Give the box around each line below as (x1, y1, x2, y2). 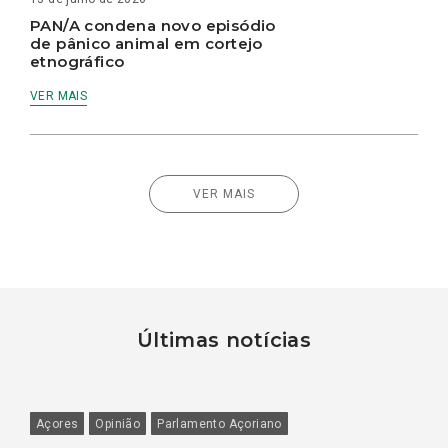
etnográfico (30, 52, 125, 72)
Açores (36, 417, 79, 432)
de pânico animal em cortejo (30, 34, 263, 54)
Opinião (95, 417, 141, 432)
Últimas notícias (136, 328, 312, 353)
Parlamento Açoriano (157, 417, 282, 432)
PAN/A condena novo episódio (30, 16, 276, 36)
